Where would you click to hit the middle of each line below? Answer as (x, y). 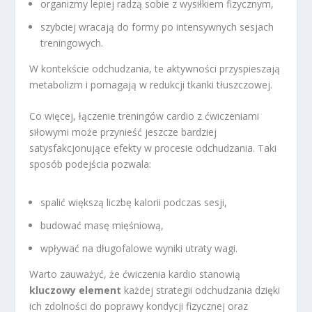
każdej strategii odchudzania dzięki (201, 290)
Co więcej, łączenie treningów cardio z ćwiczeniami (145, 116)
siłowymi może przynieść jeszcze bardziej (123, 132)
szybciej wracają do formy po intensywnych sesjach (157, 26)
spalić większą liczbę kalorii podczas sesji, (134, 203)
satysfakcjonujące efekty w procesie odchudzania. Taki (153, 148)
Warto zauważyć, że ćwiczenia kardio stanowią (135, 274)
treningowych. (72, 42)
